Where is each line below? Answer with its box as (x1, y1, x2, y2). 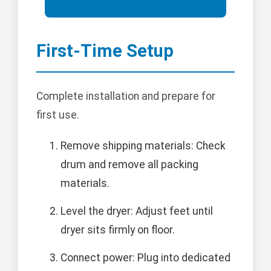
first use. (36, 108, 79, 121)
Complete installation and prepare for (36, 90, 215, 102)
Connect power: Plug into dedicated (60, 251, 230, 264)
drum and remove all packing (60, 158, 198, 171)
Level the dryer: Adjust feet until (60, 204, 213, 217)
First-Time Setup (36, 40, 174, 61)
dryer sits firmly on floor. (60, 223, 175, 236)
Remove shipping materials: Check (60, 139, 226, 152)
